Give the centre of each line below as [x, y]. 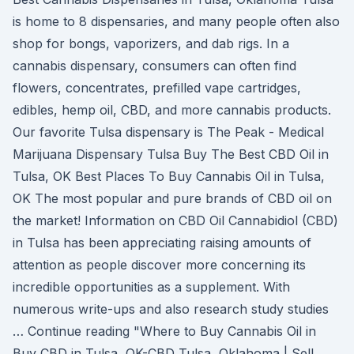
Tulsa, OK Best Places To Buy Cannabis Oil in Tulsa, [169, 176]
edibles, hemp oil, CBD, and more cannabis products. [172, 110]
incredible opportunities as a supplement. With [151, 287]
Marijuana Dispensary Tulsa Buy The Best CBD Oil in [171, 154]
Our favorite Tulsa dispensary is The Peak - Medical [168, 132]
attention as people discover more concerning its [159, 265]
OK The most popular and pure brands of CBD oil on [172, 198]
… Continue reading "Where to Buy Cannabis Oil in [164, 331]
